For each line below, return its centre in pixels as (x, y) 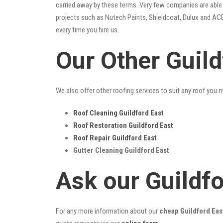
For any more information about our (108, 211)
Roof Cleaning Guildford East (118, 113)
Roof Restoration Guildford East (123, 125)
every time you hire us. (87, 30)
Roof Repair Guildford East (115, 138)
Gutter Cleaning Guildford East (121, 150)
